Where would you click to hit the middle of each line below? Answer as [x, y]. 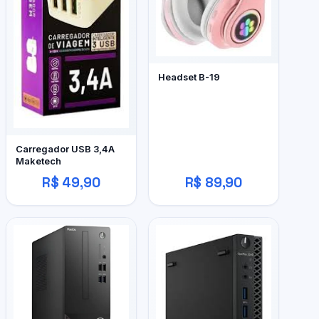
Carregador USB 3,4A [65, 148]
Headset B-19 [189, 77]
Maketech [38, 161]
